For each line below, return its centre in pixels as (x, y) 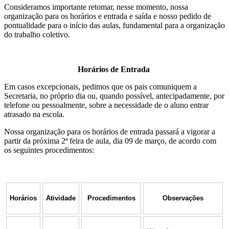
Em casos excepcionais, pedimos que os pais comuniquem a (100, 86)
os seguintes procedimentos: (49, 150)
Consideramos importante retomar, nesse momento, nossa (96, 7)
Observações (183, 198)
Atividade (61, 198)
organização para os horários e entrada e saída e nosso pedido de (108, 16)
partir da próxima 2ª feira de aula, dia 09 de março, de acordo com (110, 141)
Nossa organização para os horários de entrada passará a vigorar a (110, 131)
